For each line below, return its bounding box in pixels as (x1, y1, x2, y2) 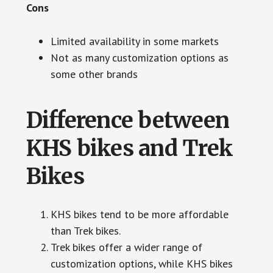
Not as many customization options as (50, 51, 229, 65)
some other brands (50, 67, 138, 81)
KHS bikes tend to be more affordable (50, 207, 229, 221)
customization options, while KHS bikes (50, 257, 233, 271)
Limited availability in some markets (50, 34, 219, 48)
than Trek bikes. (50, 224, 121, 238)
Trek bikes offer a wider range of (50, 240, 202, 254)
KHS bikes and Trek (26, 135, 233, 162)
